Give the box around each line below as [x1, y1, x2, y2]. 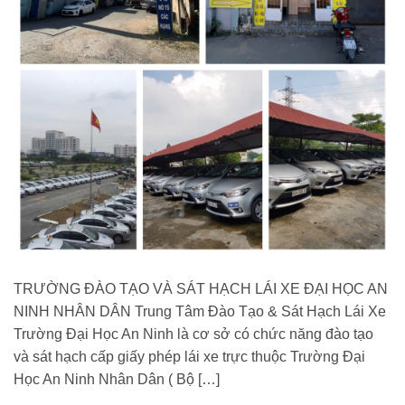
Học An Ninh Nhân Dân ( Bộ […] [14, 372, 220, 388]
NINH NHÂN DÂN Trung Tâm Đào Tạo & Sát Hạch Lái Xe [14, 304, 386, 320]
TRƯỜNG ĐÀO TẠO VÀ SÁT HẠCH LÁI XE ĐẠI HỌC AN [14, 281, 388, 297]
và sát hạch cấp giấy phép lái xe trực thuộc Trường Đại [14, 349, 365, 365]
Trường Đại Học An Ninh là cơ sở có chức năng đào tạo [14, 326, 373, 343]
